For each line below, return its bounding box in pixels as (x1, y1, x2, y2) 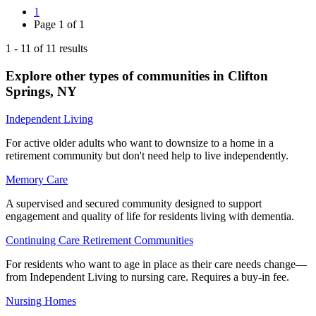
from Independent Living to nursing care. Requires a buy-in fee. (6, 270, 289, 283)
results (56, 42, 87, 55)
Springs (6, 83, 50, 99)
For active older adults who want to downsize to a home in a (6, 136, 274, 149)
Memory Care (6, 173, 68, 186)
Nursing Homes (6, 294, 76, 307)
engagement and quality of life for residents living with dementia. (6, 209, 294, 222)
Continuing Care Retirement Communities (6, 233, 193, 246)
